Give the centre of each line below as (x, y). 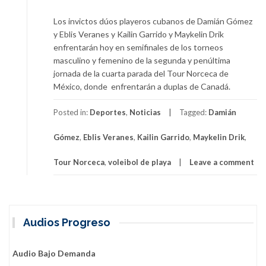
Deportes (108, 112)
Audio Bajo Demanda (54, 253)
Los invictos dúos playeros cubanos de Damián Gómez (153, 21)
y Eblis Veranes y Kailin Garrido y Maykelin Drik (139, 34)
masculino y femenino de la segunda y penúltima (142, 60)
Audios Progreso (67, 222)
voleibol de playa (140, 162)
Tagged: (194, 112)
